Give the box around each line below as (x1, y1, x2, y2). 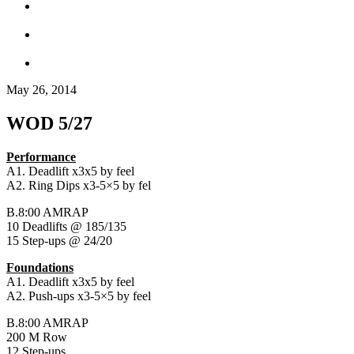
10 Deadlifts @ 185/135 (6, 219, 126, 233)
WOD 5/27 (6, 112, 92, 134)
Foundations (6, 260, 73, 274)
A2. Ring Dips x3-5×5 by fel (6, 178, 151, 192)
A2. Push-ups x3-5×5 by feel (6, 288, 151, 303)
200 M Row (6, 330, 67, 344)
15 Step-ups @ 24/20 (6, 233, 112, 247)
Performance (6, 149, 76, 164)
